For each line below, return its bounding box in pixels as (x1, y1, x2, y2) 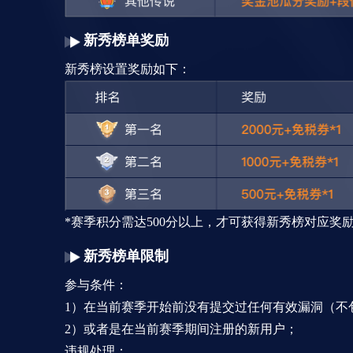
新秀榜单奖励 (84, 32, 169, 49)
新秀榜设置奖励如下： (65, 62, 191, 76)
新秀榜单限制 (84, 248, 169, 265)
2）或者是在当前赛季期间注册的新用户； (65, 322, 298, 336)
